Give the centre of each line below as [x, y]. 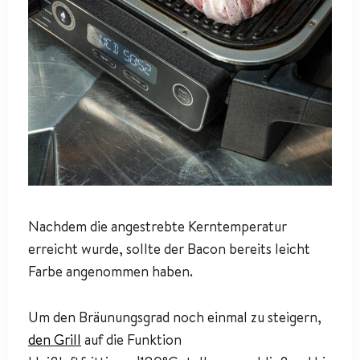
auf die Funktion [131, 340]
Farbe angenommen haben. [110, 272]
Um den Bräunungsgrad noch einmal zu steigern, [175, 317]
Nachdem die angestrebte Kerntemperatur [157, 227]
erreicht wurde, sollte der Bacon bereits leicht [169, 249]
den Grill [55, 340]
